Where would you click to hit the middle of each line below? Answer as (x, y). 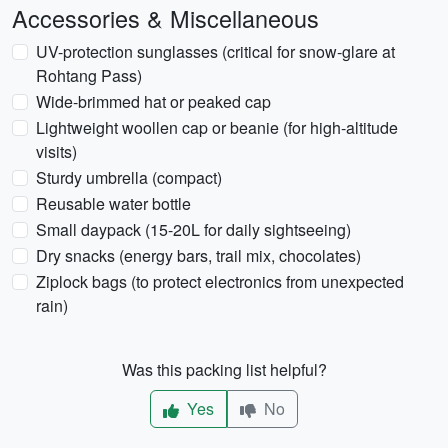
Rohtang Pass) (89, 75)
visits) (56, 151)
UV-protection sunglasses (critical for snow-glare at (215, 51)
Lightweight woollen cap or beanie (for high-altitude (217, 127)
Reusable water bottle (113, 203)
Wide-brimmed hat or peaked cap (153, 101)
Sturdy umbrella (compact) (129, 177)
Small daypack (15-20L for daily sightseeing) (193, 229)
